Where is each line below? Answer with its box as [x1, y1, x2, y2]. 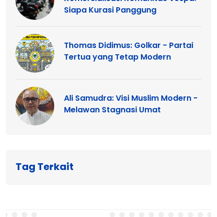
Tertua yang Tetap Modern [64, 51, 171, 63]
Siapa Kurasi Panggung [64, 4, 156, 16]
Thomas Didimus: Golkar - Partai [64, 40, 193, 51]
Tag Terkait [15, 160, 74, 174]
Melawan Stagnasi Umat [64, 104, 161, 116]
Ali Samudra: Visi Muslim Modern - [64, 93, 198, 104]
